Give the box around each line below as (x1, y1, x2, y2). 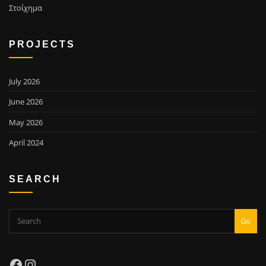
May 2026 (9, 116, 43, 128)
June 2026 (9, 96, 43, 107)
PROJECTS (9, 38, 75, 49)
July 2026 (9, 75, 40, 87)
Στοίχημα (9, 2, 42, 14)
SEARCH (9, 173, 61, 184)
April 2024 (9, 137, 43, 148)
